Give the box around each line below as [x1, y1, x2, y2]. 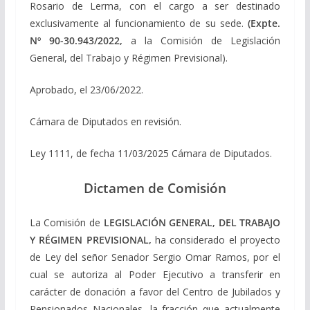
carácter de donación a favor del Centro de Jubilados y [29, 284, 281, 298]
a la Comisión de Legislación [130, 33, 281, 47]
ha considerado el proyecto [151, 232, 281, 246]
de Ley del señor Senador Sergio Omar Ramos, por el [29, 250, 281, 264]
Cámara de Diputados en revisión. [29, 114, 181, 128]
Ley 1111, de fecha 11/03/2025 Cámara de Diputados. [29, 146, 272, 160]
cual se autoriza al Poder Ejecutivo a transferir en [29, 267, 281, 281]
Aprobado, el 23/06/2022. [29, 82, 143, 96]
